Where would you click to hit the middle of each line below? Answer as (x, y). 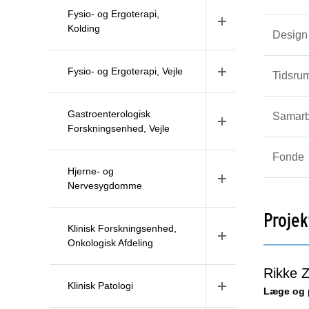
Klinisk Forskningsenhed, (122, 228)
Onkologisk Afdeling (110, 243)
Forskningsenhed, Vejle (119, 128)
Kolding (84, 28)
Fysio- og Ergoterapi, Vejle (125, 71)
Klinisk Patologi (100, 286)
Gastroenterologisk (109, 114)
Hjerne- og (91, 171)
